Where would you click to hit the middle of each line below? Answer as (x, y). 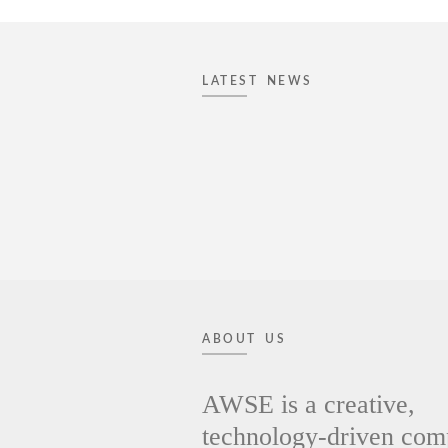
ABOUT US (244, 338)
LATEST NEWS (257, 80)
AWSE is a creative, (308, 404)
